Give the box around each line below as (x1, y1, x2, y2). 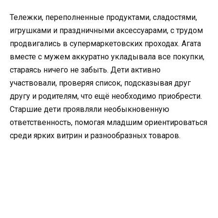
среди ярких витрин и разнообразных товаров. (10, 131, 181, 141)
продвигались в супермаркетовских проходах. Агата (10, 39, 201, 49)
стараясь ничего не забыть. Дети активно (10, 65, 161, 75)
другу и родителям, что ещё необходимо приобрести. (10, 91, 202, 101)
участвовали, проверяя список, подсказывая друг (10, 78, 191, 88)
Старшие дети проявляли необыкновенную (10, 105, 169, 114)
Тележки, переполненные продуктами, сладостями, (10, 13, 197, 22)
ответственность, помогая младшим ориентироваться (10, 118, 207, 127)
